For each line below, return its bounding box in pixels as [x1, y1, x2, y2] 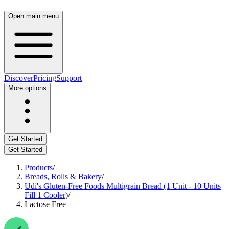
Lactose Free [25, 200, 66, 209]
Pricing [33, 74, 56, 82]
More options [8, 84, 47, 92]
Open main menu [8, 12, 59, 20]
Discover [4, 74, 33, 82]
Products [25, 163, 53, 172]
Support [56, 74, 82, 82]
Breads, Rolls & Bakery [25, 172, 102, 181]
